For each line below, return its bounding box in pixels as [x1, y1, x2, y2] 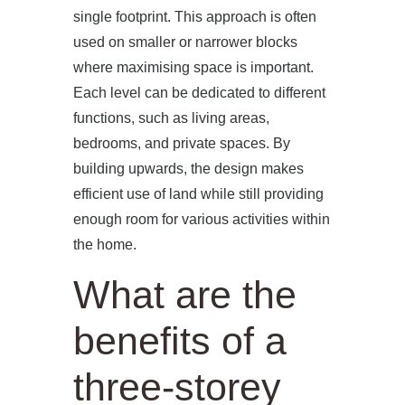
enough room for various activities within [72, 212, 330, 227]
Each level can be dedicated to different [72, 85, 325, 100]
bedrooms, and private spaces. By [72, 136, 290, 151]
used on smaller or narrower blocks [72, 34, 297, 50]
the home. [72, 237, 137, 252]
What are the [72, 273, 297, 316]
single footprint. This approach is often [72, 9, 316, 24]
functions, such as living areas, [72, 110, 269, 126]
